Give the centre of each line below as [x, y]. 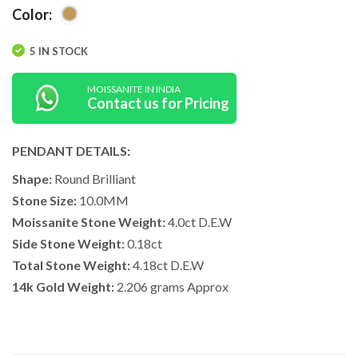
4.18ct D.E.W [167, 265]
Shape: [32, 178]
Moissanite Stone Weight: [89, 221]
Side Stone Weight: [68, 243]
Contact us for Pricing [158, 103]
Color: [32, 14]
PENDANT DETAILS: [71, 150]
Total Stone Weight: [71, 265]
